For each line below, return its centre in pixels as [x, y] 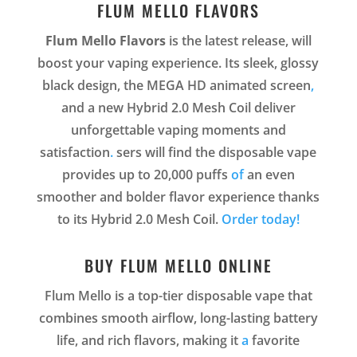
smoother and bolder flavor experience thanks [178, 197]
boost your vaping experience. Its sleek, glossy [178, 63]
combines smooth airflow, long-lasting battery [178, 318]
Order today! [260, 220]
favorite [275, 341]
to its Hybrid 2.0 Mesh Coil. [139, 220]
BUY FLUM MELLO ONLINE [178, 266]
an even [269, 175]
